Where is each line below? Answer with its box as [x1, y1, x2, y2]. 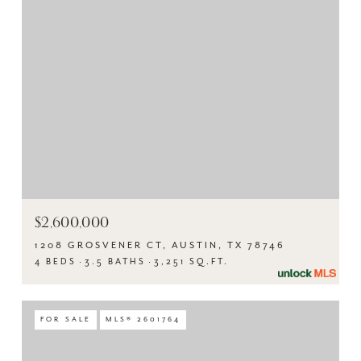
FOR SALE [40, 315, 91, 324]
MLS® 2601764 [106, 315, 180, 324]
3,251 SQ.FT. [154, 257, 229, 267]
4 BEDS [35, 257, 77, 267]
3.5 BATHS [85, 257, 146, 267]
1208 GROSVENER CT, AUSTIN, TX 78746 [35, 240, 285, 251]
